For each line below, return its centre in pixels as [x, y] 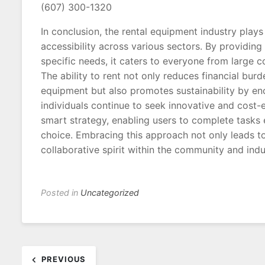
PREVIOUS [64, 259]
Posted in [61, 193]
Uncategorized [110, 193]
